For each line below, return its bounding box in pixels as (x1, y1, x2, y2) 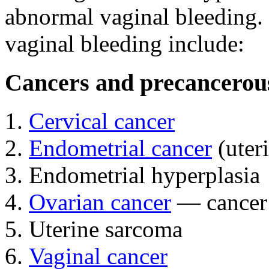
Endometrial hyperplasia (29, 162, 260, 189)
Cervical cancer (29, 108, 175, 134)
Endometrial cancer (29, 135, 212, 162)
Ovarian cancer (29, 189, 171, 216)
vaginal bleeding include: (5, 31, 244, 56)
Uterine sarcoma (29, 216, 183, 243)
